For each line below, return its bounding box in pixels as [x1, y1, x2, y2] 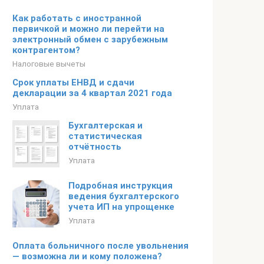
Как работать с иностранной [12, 13, 141, 24]
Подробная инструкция [68, 180, 173, 191]
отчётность [68, 141, 121, 152]
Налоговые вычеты [12, 59, 85, 68]
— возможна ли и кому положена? [12, 251, 162, 262]
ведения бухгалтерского [68, 191, 179, 202]
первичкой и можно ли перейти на [12, 24, 164, 34]
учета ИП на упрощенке [68, 202, 174, 212]
